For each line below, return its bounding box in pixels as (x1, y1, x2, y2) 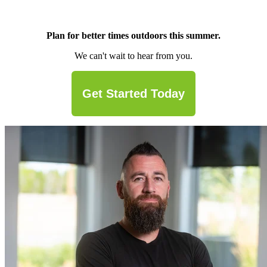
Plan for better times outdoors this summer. (46, 30, 221, 41)
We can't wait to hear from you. (74, 51, 193, 61)
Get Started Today (82, 87, 185, 101)
